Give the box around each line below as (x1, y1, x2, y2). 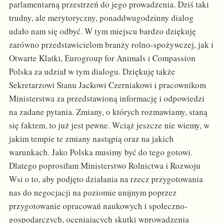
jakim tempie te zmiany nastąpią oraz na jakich (8, 132, 174, 144)
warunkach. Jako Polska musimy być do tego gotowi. (8, 146, 193, 158)
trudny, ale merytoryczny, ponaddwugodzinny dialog (8, 11, 194, 23)
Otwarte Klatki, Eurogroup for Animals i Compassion (8, 52, 196, 64)
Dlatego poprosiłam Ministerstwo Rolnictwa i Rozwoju (8, 159, 201, 171)
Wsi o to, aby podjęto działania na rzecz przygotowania (8, 173, 203, 185)
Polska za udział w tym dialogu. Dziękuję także (8, 65, 175, 77)
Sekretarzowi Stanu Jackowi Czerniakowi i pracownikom (8, 79, 206, 91)
